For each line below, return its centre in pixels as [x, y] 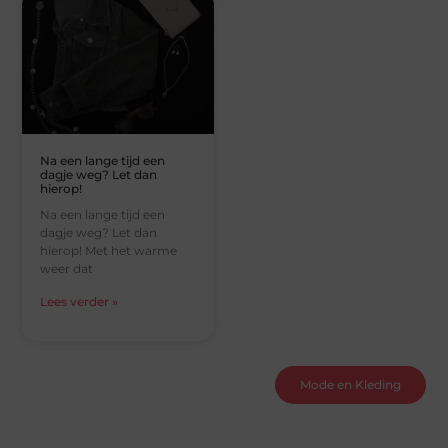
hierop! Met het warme [109, 250]
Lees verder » [79, 301]
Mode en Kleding [350, 384]
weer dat [67, 268]
